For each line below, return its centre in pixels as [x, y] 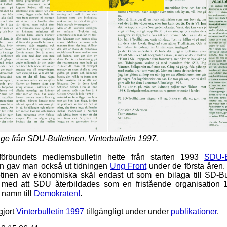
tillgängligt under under [127, 211]
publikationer [194, 211]
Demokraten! [57, 193]
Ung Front [128, 166]
